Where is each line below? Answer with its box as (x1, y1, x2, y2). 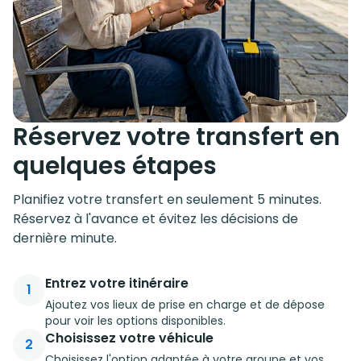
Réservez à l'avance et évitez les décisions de (13, 209, 298, 228)
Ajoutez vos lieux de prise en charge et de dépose (45, 296, 325, 313)
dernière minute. (13, 228, 117, 247)
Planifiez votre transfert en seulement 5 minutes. (13, 189, 322, 209)
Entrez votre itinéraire (45, 273, 189, 293)
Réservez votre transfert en (13, 119, 340, 154)
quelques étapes (13, 148, 217, 183)
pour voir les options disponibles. (45, 312, 226, 329)
